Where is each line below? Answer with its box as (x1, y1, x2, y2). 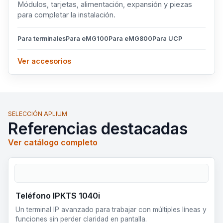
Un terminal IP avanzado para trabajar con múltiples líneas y (15, 205, 207, 214)
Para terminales (17, 34, 66, 42)
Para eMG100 (66, 34, 109, 42)
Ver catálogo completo (8, 137, 98, 147)
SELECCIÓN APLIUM (8, 110, 67, 117)
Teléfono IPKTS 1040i (15, 190, 100, 201)
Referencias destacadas (8, 118, 188, 138)
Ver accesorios (17, 56, 71, 65)
